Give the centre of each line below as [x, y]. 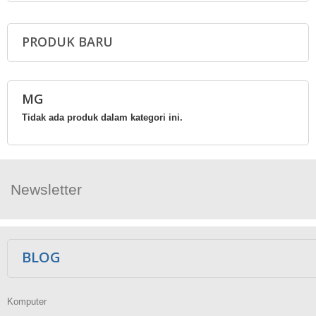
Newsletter [46, 189]
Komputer [27, 301]
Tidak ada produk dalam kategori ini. [102, 117]
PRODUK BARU [67, 41]
